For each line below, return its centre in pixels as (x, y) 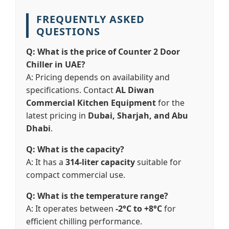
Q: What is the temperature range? (97, 196)
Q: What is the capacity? (75, 149)
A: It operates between (71, 209)
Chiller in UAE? (56, 64)
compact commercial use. (76, 175)
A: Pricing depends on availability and (98, 77)
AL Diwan (135, 90)
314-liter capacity (100, 162)
